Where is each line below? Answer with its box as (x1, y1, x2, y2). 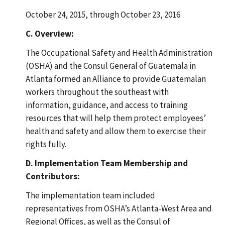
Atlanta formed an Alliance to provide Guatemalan (25, 73, 206, 84)
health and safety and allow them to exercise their (25, 125, 206, 137)
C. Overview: (25, 28, 74, 39)
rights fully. (25, 138, 66, 150)
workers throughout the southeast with (25, 86, 169, 97)
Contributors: (25, 170, 80, 182)
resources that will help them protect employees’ (25, 112, 206, 124)
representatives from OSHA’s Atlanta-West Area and (25, 202, 212, 214)
